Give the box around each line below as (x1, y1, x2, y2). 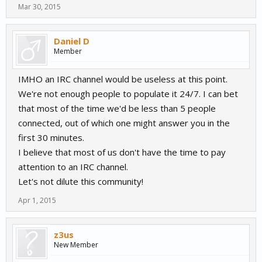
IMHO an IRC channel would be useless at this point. (18, 73, 227, 85)
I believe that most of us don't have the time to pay (18, 146, 226, 158)
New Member (54, 240, 98, 250)
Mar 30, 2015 (18, 2, 61, 12)
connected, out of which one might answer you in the (18, 117, 230, 129)
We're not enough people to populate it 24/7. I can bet (18, 88, 238, 99)
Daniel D (54, 35, 89, 47)
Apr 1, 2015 (18, 195, 56, 205)
